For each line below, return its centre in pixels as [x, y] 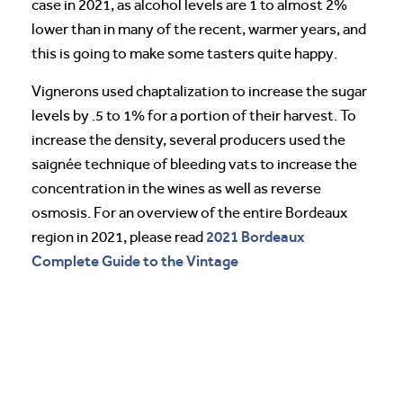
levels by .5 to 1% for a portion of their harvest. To [194, 115]
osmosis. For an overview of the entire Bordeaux [189, 212]
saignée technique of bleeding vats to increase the [194, 164]
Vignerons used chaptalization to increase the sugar [199, 91]
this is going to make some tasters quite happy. [184, 53]
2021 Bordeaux [255, 236]
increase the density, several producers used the [188, 139]
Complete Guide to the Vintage [135, 260]
